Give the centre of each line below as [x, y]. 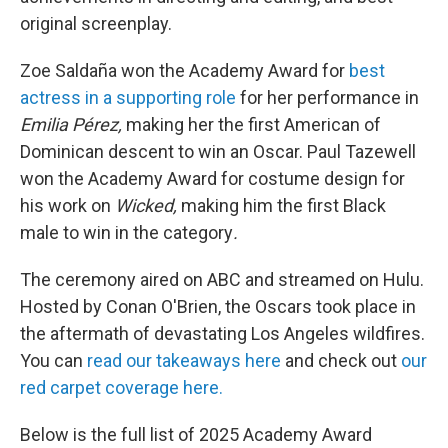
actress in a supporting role [128, 97]
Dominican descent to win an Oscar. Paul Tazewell [218, 151]
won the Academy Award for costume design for [212, 178]
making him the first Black [283, 205]
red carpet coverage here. [121, 387]
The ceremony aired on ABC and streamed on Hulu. [222, 279]
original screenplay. [96, 23]
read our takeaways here [184, 360]
